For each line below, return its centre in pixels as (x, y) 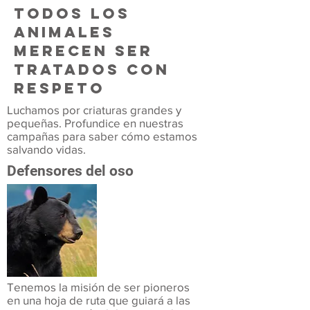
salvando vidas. (48, 149)
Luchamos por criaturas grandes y (94, 110)
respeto (63, 88)
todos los (72, 13)
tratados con (92, 70)
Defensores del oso (70, 171)
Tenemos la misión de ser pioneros (98, 287)
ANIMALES (64, 32)
